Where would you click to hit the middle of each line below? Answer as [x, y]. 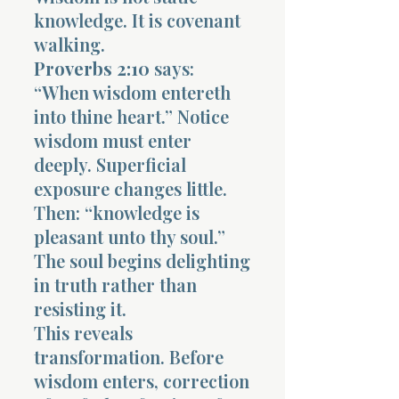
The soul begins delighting [142, 260]
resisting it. [80, 308]
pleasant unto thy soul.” [130, 236]
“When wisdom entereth [132, 92]
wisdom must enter [113, 140]
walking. [69, 44]
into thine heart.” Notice [131, 116]
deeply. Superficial [110, 164]
